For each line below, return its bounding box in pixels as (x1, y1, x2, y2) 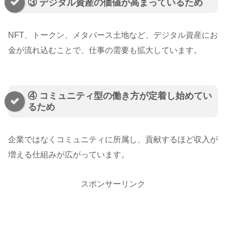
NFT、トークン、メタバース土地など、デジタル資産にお (8, 31, 218, 40)
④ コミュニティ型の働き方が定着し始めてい (28, 91, 212, 101)
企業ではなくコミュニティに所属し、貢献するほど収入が (8, 135, 218, 144)
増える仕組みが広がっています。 (8, 150, 129, 159)
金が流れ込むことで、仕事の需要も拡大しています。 (8, 46, 202, 55)
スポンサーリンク (81, 179, 145, 188)
